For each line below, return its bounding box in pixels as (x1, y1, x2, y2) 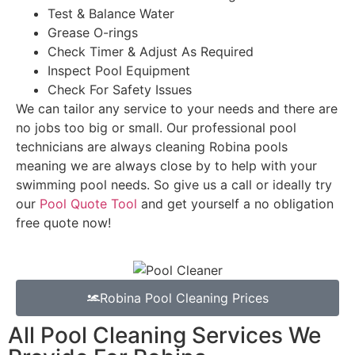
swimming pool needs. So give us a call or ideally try (16, 177, 332, 193)
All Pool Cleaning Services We (8, 322, 321, 349)
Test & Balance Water (48, 6, 174, 22)
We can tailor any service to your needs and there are (16, 101, 338, 117)
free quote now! (16, 215, 111, 231)
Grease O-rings (48, 25, 138, 41)
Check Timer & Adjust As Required (48, 44, 254, 60)
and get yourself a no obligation (137, 196, 334, 212)
